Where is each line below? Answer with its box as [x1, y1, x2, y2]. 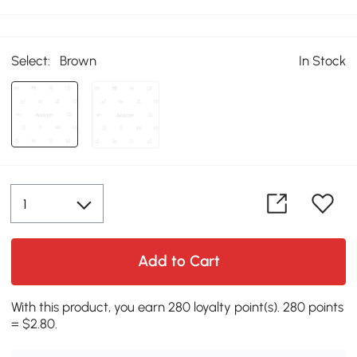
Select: [11, 53, 51, 69]
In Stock [298, 53, 346, 69]
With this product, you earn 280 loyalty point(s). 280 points [11, 299, 344, 316]
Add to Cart [137, 252, 220, 271]
